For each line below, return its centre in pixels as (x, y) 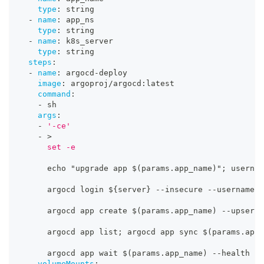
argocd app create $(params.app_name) (120, 211)
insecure (186, 190)
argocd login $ (66, 190)
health (236, 253)
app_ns (78, 20)
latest (160, 84)
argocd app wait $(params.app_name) (115, 253)
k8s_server (87, 41)
